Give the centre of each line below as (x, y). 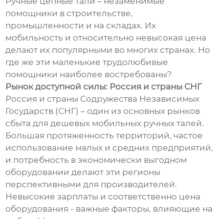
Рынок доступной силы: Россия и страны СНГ (104, 86)
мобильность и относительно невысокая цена (106, 37)
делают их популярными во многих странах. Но (108, 50)
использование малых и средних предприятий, (109, 147)
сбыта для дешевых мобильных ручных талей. (105, 123)
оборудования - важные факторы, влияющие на (109, 208)
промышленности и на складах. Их (81, 25)
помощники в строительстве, (69, 13)
